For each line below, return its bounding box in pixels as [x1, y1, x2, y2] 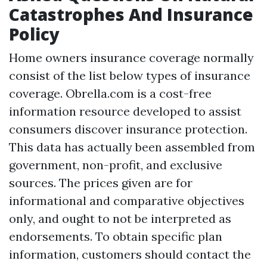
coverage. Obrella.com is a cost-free [9, 86, 212, 101]
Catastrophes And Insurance [9, 3, 253, 26]
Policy [9, 23, 60, 45]
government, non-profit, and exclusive [9, 157, 222, 172]
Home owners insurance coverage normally [9, 50, 254, 65]
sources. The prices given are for [9, 175, 193, 190]
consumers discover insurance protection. [9, 122, 247, 136]
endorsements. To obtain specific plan [9, 229, 222, 244]
